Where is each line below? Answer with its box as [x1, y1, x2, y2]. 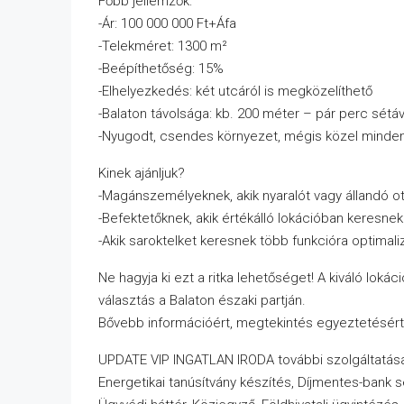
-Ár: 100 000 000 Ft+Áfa [98, 15, 236, 32]
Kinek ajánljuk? [98, 165, 185, 181]
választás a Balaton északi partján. [98, 292, 306, 308]
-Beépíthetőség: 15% [98, 60, 224, 77]
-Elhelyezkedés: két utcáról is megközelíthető [98, 83, 372, 99]
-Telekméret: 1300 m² [98, 38, 227, 54]
